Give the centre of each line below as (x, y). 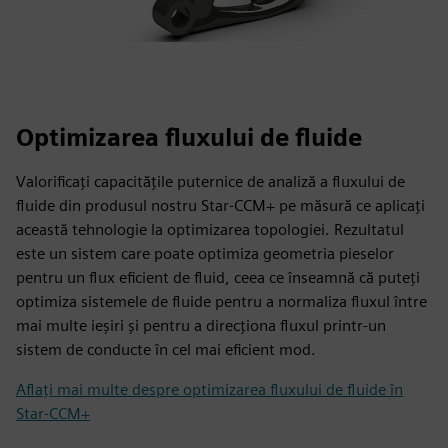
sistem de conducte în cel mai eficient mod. (166, 349)
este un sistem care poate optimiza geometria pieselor (205, 253)
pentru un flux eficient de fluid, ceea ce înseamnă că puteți (218, 277)
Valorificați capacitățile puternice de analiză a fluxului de (210, 181)
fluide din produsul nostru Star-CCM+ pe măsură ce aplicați (220, 205)
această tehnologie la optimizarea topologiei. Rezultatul (210, 229)
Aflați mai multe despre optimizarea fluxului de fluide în (209, 389)
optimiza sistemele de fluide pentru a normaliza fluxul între (221, 301)
